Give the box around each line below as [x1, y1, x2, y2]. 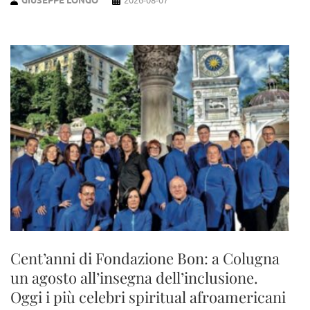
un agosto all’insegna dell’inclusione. [10, 266, 258, 288]
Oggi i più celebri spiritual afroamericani [10, 286, 286, 307]
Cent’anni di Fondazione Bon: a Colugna [10, 247, 280, 268]
